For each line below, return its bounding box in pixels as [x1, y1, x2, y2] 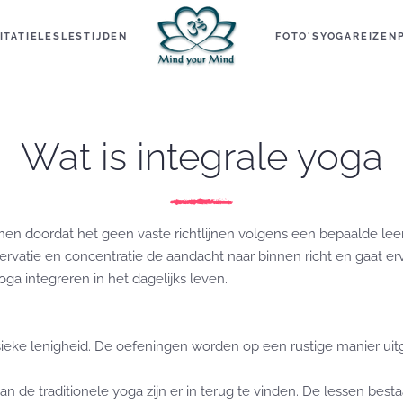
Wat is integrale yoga [20, 135, 383, 179]
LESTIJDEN [60, 30, 128, 42]
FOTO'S [275, 30, 320, 42]
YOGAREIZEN [319, 30, 398, 42]
